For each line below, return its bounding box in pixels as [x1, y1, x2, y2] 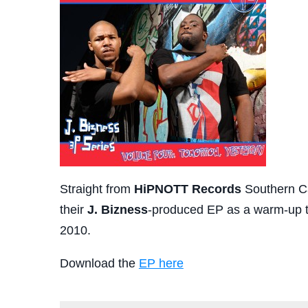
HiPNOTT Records [133, 182, 241, 197]
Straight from [59, 182, 134, 197]
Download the [59, 256, 139, 271]
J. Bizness [87, 203, 148, 217]
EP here [138, 256, 184, 271]
